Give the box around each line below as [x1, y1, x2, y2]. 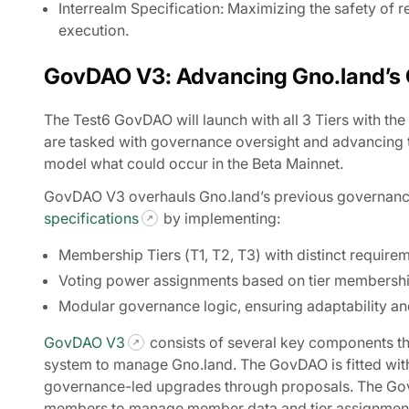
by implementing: [160, 208, 281, 227]
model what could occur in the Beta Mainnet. [44, 153, 343, 173]
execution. [58, 21, 129, 39]
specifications [44, 208, 139, 227]
